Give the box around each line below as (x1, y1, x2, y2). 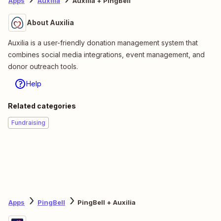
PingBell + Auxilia (77, 198, 136, 207)
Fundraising (11, 118, 45, 126)
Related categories (8, 101, 76, 110)
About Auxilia (27, 18, 74, 27)
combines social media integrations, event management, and (8, 50, 205, 59)
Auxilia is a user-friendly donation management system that (8, 38, 198, 47)
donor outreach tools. (8, 62, 78, 71)
